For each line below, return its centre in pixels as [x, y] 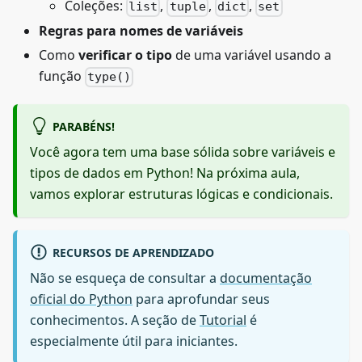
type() [109, 77]
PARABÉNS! [83, 126]
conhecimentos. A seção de [115, 320]
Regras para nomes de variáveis [141, 31]
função [62, 76]
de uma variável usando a [252, 55]
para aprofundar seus [201, 299]
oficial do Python [81, 299]
